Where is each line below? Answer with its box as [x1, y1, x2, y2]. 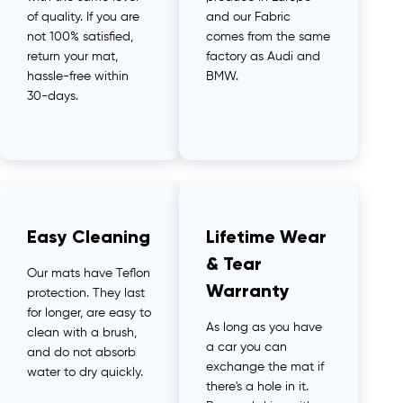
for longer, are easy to [27, 306, 151, 319]
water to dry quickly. [27, 365, 143, 379]
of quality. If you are [27, 10, 139, 23]
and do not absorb [27, 345, 136, 359]
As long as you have [206, 320, 322, 334]
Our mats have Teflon [27, 266, 150, 280]
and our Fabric [206, 10, 291, 23]
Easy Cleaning [27, 225, 150, 247]
